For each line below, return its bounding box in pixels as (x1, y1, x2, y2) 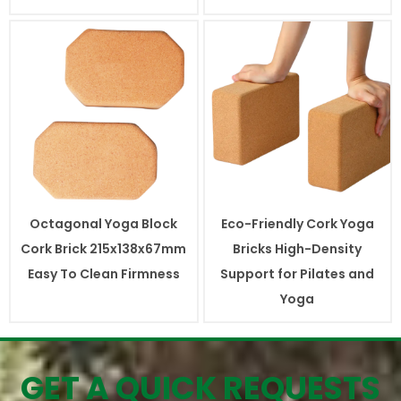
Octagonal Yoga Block (30, 214, 178, 233)
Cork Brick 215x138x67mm (21, 239, 187, 258)
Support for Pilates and (220, 264, 375, 283)
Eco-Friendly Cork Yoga (220, 214, 374, 233)
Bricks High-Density (233, 239, 363, 258)
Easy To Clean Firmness (27, 264, 180, 283)
